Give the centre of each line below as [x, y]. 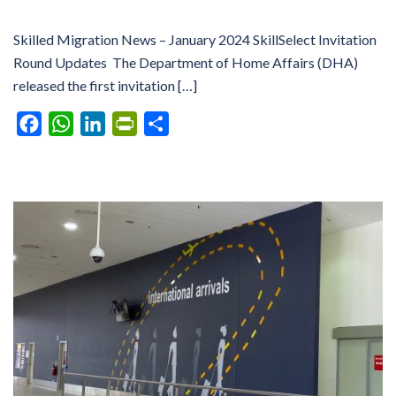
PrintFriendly [177, 123]
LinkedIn [131, 123]
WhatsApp [106, 123]
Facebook [72, 123]
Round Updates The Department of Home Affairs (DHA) [186, 62]
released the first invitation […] [105, 85]
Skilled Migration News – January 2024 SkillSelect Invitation [195, 39]
